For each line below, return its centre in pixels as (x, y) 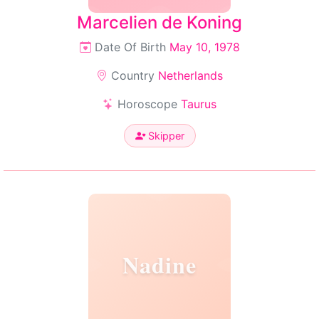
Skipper (164, 136)
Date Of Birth (130, 47)
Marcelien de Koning (159, 22)
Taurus (199, 104)
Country (133, 75)
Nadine (159, 265)
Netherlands (190, 75)
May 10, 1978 (204, 47)
